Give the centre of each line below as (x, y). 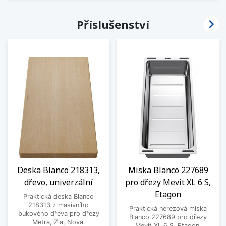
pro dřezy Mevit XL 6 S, (168, 182)
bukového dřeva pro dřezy (59, 213)
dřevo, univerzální (59, 182)
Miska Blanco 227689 (168, 170)
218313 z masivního (59, 205)
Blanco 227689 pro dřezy (168, 217)
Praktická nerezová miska (168, 208)
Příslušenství (113, 24)
